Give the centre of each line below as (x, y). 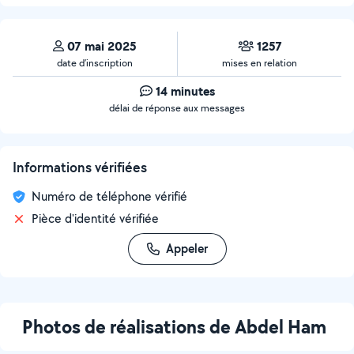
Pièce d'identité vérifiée (95, 218)
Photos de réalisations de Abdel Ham (174, 326)
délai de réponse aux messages (177, 108)
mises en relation (260, 63)
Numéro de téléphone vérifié (109, 196)
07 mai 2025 (102, 46)
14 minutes (185, 91)
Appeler (186, 249)
